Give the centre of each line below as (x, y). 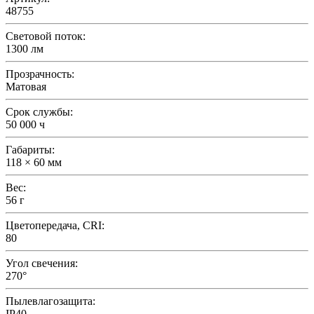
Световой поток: (46, 36)
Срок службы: (39, 111)
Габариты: (30, 149)
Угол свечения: (42, 263)
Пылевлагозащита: (50, 301)
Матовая (26, 86)
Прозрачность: (40, 74)
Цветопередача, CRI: (55, 225)
